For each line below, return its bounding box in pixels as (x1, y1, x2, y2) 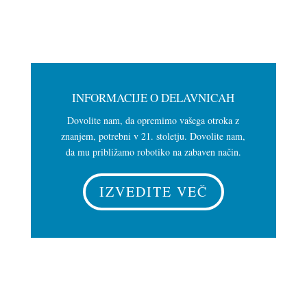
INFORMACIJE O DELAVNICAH (72, 89, 235, 106)
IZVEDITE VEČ (99, 182, 208, 201)
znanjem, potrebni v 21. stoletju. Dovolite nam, (61, 129, 246, 143)
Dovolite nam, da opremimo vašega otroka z (67, 113, 240, 127)
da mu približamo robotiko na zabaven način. (65, 145, 241, 158)
